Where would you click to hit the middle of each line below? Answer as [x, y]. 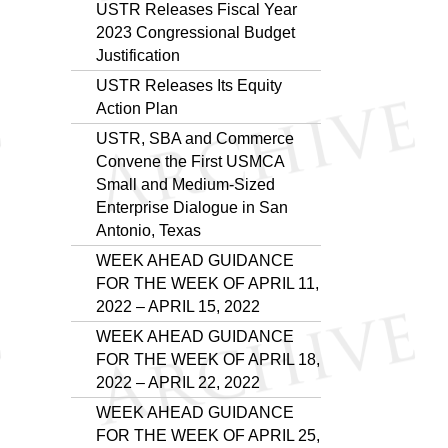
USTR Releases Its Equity [189, 85]
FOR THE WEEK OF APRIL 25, [208, 435]
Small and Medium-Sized [185, 184]
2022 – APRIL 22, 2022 [178, 382]
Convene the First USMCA [190, 161]
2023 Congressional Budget [195, 32]
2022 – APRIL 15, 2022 [178, 306]
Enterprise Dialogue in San [192, 207]
